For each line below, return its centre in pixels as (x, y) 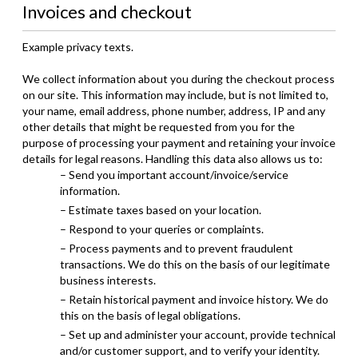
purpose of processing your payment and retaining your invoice (179, 143)
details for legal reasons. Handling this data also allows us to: (173, 159)
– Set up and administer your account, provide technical (198, 334)
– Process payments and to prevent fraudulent (177, 248)
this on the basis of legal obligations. (150, 315)
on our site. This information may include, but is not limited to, (175, 95)
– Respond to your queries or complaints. (162, 229)
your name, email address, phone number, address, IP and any (174, 111)
